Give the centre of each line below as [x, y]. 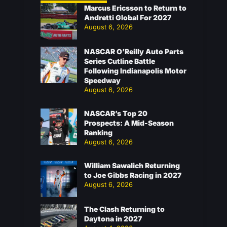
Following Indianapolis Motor [135, 71]
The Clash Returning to [124, 209]
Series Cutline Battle [120, 61]
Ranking [98, 133]
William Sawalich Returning [132, 165]
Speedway [102, 80]
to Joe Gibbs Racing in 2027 [133, 175]
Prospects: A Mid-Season [129, 123]
